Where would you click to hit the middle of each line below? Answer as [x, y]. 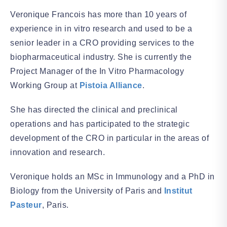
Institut [178, 191]
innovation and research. [58, 152]
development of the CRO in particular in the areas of [109, 138]
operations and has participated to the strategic [100, 124]
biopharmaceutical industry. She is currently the [101, 57]
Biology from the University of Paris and [87, 191]
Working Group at [45, 85]
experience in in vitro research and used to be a [101, 28]
